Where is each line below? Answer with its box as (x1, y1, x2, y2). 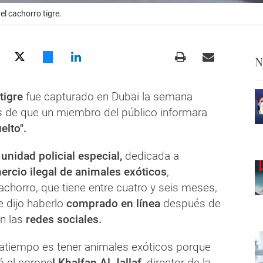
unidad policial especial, (1, 149, 122, 163)
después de (160, 196, 221, 210)
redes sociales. (26, 212, 102, 226)
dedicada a (122, 149, 179, 163)
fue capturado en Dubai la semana (23, 89, 193, 103)
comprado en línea (66, 196, 160, 210)
